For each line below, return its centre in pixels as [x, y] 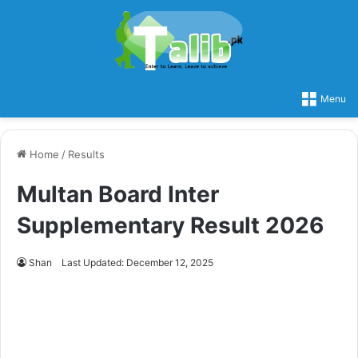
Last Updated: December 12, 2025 [137, 262]
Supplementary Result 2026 [170, 225]
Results [86, 154]
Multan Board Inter [118, 194]
